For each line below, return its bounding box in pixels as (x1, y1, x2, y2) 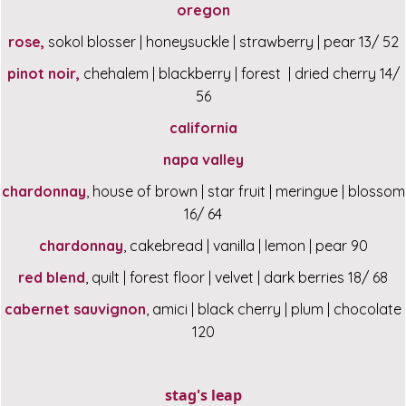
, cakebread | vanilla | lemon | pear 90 (122, 237, 368, 256)
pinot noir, (6, 64, 80, 83)
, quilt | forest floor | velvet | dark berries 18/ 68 (85, 268, 388, 287)
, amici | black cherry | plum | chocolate (146, 300, 401, 319)
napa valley (162, 150, 244, 169)
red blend (18, 268, 85, 287)
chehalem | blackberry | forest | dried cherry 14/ (79, 64, 400, 83)
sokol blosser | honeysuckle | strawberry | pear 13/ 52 (43, 33, 399, 52)
